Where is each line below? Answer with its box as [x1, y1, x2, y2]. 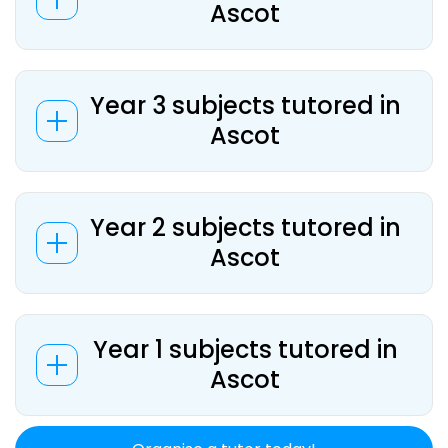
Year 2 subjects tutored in [89, 211, 401, 244]
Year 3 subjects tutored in [89, 89, 401, 122]
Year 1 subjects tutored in [92, 333, 398, 366]
